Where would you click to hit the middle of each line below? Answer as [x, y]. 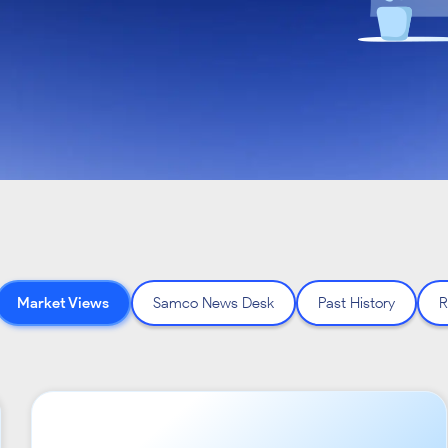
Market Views [63, 303]
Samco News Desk [213, 303]
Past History [356, 303]
